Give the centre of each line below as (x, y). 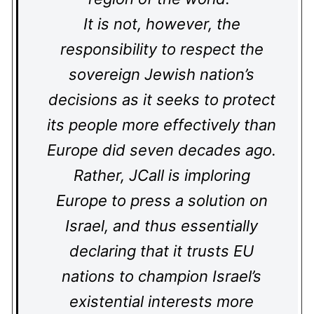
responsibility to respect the (162, 49)
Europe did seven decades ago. (162, 150)
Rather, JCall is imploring (162, 175)
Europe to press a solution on (162, 200)
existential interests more (162, 301)
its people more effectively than (162, 125)
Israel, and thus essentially (162, 226)
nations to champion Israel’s (162, 276)
